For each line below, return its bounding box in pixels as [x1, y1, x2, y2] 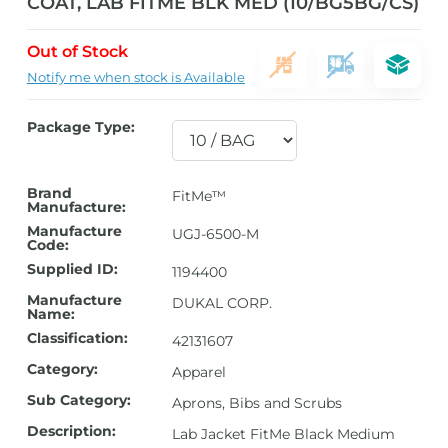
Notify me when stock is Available [26, 69, 245, 85]
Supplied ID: [26, 260, 118, 278]
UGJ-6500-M [172, 225, 260, 243]
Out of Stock [26, 42, 128, 61]
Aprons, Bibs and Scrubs [172, 394, 343, 412]
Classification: [26, 329, 128, 347]
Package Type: [26, 118, 135, 136]
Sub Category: [26, 391, 131, 409]
